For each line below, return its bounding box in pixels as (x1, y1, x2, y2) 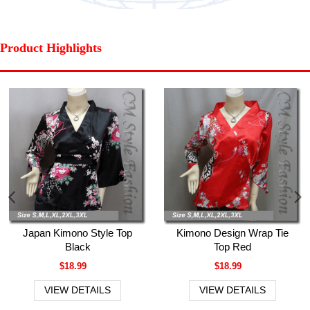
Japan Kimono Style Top (23, 227, 132, 239)
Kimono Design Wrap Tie (176, 227, 289, 239)
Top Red (214, 241, 251, 253)
